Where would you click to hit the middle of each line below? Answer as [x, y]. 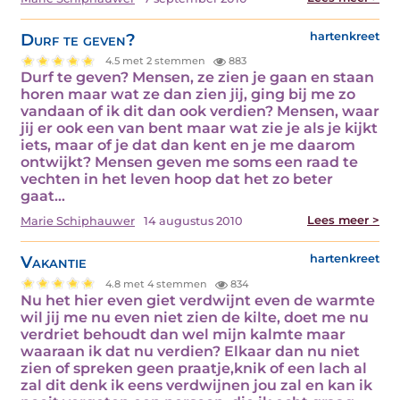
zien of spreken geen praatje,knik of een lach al [194, 369]
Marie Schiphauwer [78, 221]
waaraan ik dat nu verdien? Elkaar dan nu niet [190, 352]
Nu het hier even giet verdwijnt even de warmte [198, 301]
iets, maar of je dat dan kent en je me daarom [188, 146]
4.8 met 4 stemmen [158, 283]
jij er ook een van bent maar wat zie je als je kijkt [199, 129]
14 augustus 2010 [193, 221]
